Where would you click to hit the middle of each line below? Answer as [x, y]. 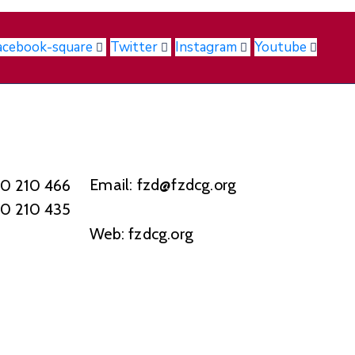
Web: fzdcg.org [141, 233]
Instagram [206, 47]
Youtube [281, 47]
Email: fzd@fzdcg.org [163, 184]
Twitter [134, 47]
